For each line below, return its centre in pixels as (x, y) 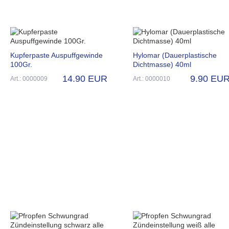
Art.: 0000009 (29, 78)
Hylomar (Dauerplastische (175, 55)
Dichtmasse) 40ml (162, 64)
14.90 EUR (85, 78)
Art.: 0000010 (152, 78)
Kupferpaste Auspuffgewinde (56, 55)
